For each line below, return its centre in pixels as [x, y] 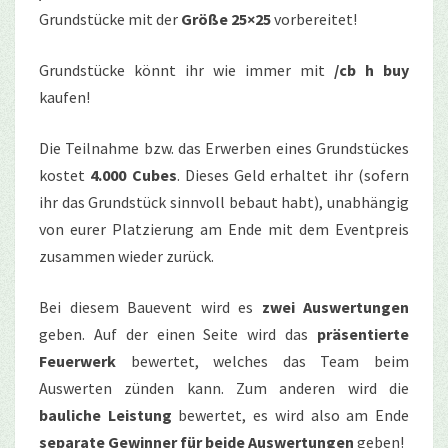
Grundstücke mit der [110, 18]
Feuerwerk [77, 360]
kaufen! [64, 96]
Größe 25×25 [226, 18]
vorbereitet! [314, 18]
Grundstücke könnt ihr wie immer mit [186, 69]
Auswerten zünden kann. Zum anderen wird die [224, 387]
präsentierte [363, 333]
